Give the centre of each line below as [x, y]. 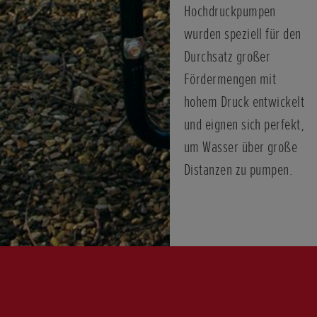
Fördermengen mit [230, 79]
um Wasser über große [241, 147]
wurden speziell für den [243, 34]
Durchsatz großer [227, 56]
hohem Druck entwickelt [244, 102]
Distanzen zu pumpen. [239, 169]
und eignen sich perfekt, [244, 124]
